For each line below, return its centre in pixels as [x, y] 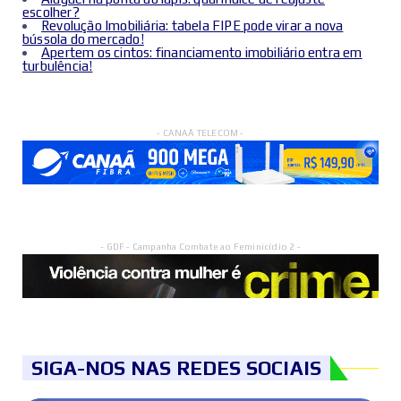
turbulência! [58, 65]
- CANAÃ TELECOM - [200, 132]
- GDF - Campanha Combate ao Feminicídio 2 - [200, 246]
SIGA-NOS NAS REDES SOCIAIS [177, 368]
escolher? [51, 12]
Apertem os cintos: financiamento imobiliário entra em [202, 52]
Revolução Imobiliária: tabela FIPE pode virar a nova [192, 25]
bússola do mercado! [83, 38]
